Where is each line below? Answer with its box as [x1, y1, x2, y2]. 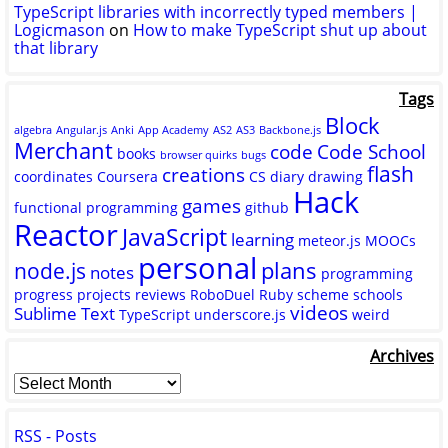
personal [138, 247, 257, 288]
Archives [370, 344, 434, 367]
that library [14, 36, 98, 59]
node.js [14, 256, 86, 285]
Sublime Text [14, 301, 115, 325]
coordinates [14, 166, 93, 186]
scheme [297, 284, 349, 304]
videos [290, 299, 348, 326]
